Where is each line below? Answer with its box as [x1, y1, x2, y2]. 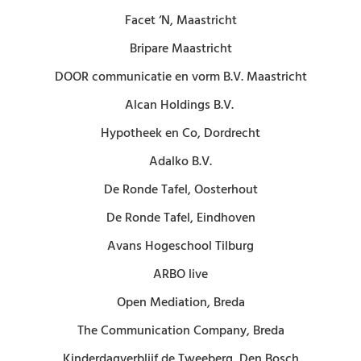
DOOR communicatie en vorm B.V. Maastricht [54, 66, 307, 88]
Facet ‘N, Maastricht [124, 10, 237, 31]
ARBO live [153, 263, 208, 285]
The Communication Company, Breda [77, 320, 284, 342]
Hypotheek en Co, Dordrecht [101, 122, 260, 144]
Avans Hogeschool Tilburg [107, 235, 254, 257]
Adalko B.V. [149, 151, 212, 172]
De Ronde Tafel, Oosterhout [103, 179, 258, 201]
